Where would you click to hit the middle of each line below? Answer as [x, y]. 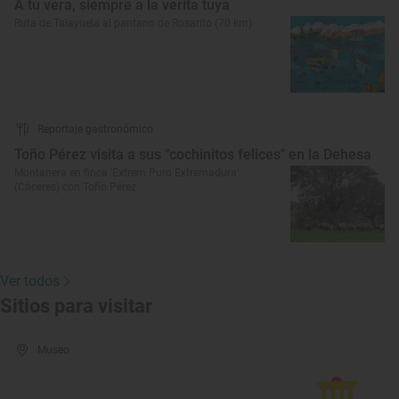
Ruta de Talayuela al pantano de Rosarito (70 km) [133, 23]
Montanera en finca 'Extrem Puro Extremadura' [126, 173]
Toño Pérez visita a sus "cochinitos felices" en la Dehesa [193, 155]
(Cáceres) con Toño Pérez [75, 187]
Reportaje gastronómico [95, 129]
